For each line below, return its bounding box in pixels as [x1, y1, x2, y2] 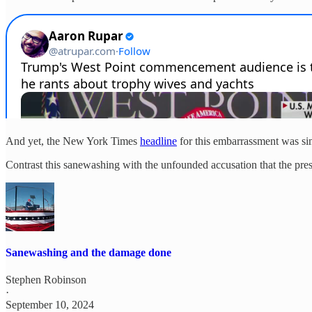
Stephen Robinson [6, 274, 86, 286]
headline [140, 135, 177, 148]
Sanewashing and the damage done [6, 246, 171, 258]
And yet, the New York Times [6, 135, 140, 148]
